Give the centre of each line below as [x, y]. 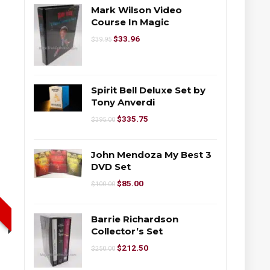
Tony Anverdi [123, 102]
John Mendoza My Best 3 [151, 155]
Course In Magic [130, 22]
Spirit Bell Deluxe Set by [148, 90]
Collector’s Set [127, 231]
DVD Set [111, 167]
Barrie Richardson [135, 219]
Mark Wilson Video [137, 10]
